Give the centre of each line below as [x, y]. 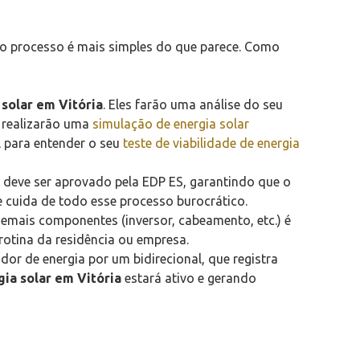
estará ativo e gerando [189, 278]
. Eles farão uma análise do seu [193, 104]
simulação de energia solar [171, 123]
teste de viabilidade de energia [211, 143]
